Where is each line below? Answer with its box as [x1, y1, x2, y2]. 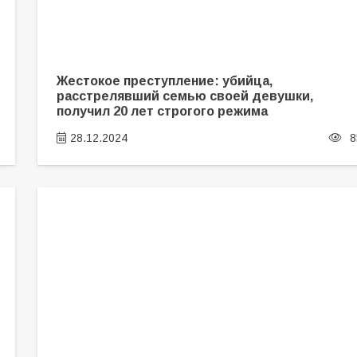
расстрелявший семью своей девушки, [56, 88, 313, 103]
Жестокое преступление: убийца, [56, 73, 273, 88]
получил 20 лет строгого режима [56, 103, 268, 118]
